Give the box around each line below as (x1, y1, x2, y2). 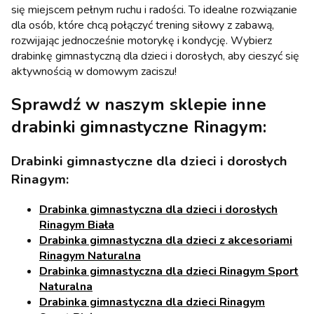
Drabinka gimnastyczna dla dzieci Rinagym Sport (39, 263, 299, 279)
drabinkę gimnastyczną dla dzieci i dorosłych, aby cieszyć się (11, 48, 299, 64)
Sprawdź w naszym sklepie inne (11, 93, 266, 116)
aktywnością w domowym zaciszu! (11, 64, 177, 80)
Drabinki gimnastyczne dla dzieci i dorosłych (11, 152, 287, 171)
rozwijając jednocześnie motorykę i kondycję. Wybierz (11, 33, 272, 49)
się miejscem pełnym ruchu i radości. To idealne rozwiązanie (11, 2, 297, 18)
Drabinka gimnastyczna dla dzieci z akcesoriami (39, 232, 292, 248)
